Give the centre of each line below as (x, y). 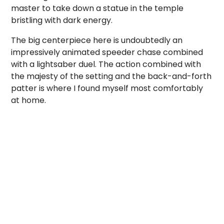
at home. (29, 100)
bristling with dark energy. (62, 20)
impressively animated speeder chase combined (107, 52)
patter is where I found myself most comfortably (107, 88)
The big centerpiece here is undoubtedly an (97, 40)
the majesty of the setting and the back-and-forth (111, 76)
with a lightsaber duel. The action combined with (106, 64)
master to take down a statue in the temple (97, 8)
